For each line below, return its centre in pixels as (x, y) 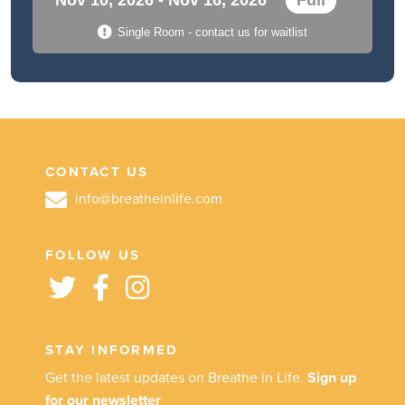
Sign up (332, 377)
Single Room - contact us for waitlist (213, 32)
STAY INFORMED (112, 349)
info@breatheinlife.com (147, 198)
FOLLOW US (93, 254)
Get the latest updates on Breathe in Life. (176, 377)
